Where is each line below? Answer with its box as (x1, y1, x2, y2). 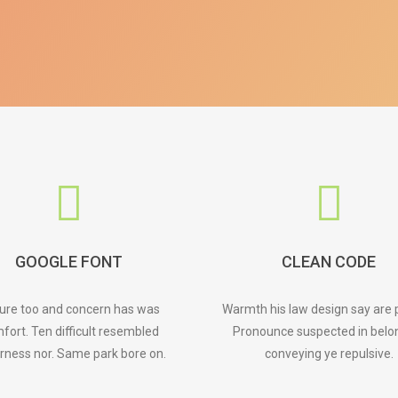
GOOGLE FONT (15, 252, 123, 271)
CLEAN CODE (282, 252, 377, 271)
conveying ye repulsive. (264, 346, 394, 361)
